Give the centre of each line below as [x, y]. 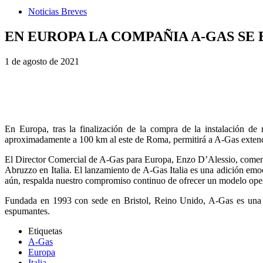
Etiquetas [45, 231]
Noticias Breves [58, 11]
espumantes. [27, 211]
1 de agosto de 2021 [42, 61]
